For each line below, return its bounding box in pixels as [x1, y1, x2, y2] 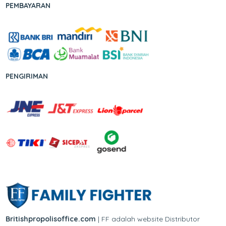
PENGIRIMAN [6, 72, 48, 81]
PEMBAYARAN [6, 1, 51, 11]
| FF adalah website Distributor [96, 214, 200, 223]
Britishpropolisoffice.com [6, 214, 96, 223]
